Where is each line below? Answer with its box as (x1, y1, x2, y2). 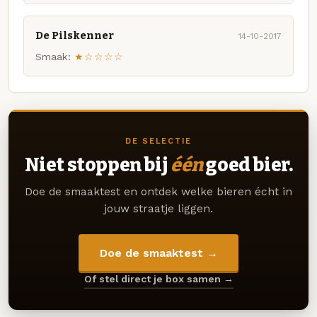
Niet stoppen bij (24, 153, 171, 176)
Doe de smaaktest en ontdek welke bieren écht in (25, 185, 292, 198)
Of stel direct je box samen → (83, 273, 234, 285)
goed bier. (202, 153, 293, 176)
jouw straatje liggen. (104, 202, 213, 215)
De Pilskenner (35, 29, 114, 42)
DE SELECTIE (125, 136, 192, 146)
